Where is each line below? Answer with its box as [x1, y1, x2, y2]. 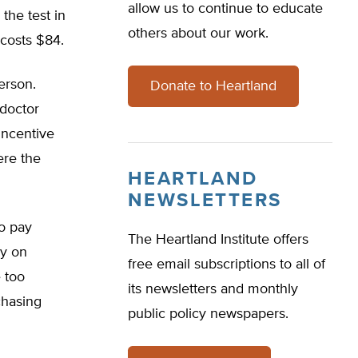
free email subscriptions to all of [128, 257, 325, 272]
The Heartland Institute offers [128, 233, 308, 247]
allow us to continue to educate [128, 2, 323, 16]
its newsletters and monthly [128, 282, 298, 296]
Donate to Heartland [150, 79, 276, 93]
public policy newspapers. [128, 307, 288, 321]
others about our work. [128, 26, 268, 41]
